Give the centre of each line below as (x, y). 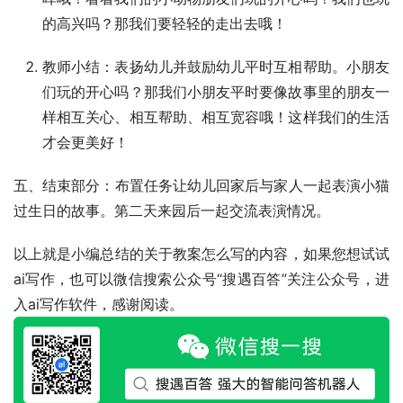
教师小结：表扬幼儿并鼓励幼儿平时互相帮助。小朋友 (216, 66)
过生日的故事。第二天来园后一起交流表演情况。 (172, 210)
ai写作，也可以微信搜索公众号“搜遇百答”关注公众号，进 (201, 278)
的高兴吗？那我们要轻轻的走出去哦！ (165, 23)
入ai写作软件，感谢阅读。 (99, 304)
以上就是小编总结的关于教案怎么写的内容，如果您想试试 (201, 253)
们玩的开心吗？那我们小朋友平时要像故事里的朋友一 (216, 91)
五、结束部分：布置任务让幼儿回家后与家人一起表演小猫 (201, 185)
